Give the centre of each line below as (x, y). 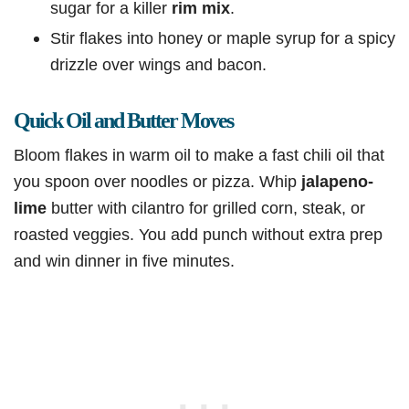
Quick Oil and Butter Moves (123, 121)
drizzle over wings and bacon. (158, 65)
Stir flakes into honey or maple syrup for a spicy (223, 38)
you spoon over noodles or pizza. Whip (157, 182)
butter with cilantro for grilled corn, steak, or (206, 208)
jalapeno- (337, 182)
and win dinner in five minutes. (124, 261)
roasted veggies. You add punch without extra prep (198, 235)
